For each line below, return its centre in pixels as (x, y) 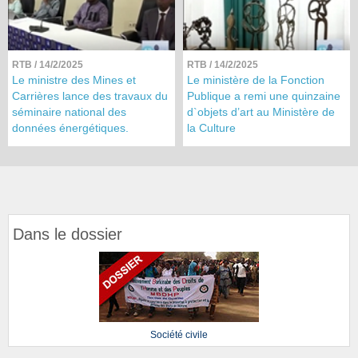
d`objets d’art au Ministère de (261, 112)
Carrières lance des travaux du (90, 96)
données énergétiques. (70, 128)
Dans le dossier (68, 235)
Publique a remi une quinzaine (264, 96)
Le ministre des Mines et (74, 80)
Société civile (179, 335)
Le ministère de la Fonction (256, 80)
